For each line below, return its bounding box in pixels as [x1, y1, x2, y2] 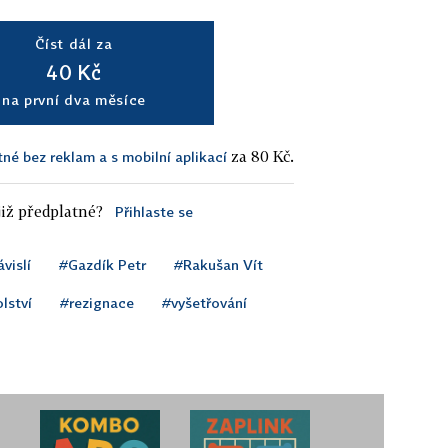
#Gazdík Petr [59, 255, 146, 273]
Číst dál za [35, 34, 113, 52]
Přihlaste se [114, 202, 193, 220]
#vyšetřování [162, 293, 247, 311]
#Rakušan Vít [174, 255, 263, 273]
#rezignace [60, 293, 134, 311]
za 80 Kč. [227, 146, 294, 165]
